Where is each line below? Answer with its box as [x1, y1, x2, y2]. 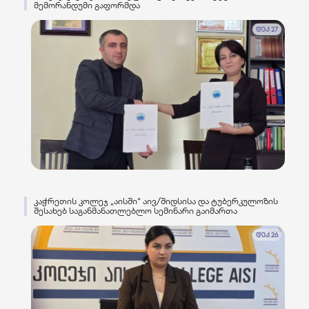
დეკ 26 [256, 230, 278, 239]
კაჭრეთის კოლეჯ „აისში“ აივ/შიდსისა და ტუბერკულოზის [34, 195, 278, 206]
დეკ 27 [256, 25, 278, 33]
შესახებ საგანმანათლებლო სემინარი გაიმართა [34, 205, 237, 216]
